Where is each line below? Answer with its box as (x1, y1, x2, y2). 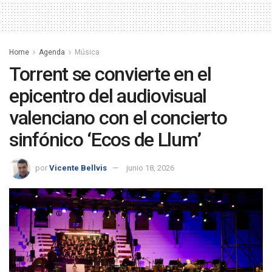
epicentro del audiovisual (9, 84, 206, 107)
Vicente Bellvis (49, 163, 107, 173)
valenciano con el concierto (9, 106, 227, 129)
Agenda (39, 47, 65, 56)
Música (75, 47, 100, 56)
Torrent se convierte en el (9, 62, 211, 86)
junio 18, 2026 (126, 163, 174, 173)
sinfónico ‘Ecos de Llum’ (9, 127, 201, 151)
